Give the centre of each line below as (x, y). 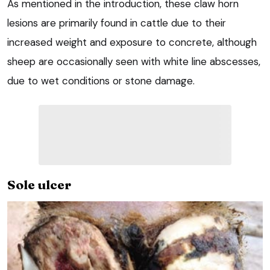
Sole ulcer (39, 184)
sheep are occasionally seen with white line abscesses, (134, 61)
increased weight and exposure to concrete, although (132, 42)
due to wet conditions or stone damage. (101, 80)
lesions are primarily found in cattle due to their (117, 23)
